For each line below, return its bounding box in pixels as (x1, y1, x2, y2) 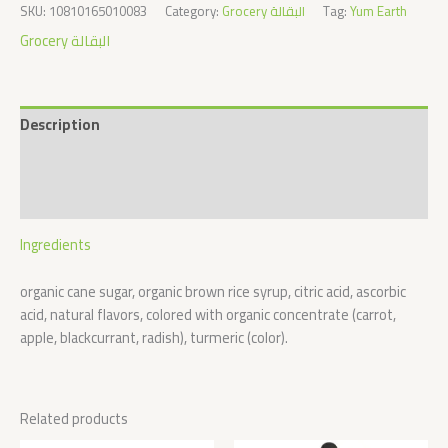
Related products (20, 405, 128, 433)
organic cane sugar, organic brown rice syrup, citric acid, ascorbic (20, 277, 406, 305)
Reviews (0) (20, 186, 95, 214)
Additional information (20, 148, 179, 176)
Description (20, 111, 100, 139)
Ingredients (20, 231, 91, 259)
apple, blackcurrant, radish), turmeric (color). (20, 323, 288, 351)
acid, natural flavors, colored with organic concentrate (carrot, (20, 300, 396, 328)
